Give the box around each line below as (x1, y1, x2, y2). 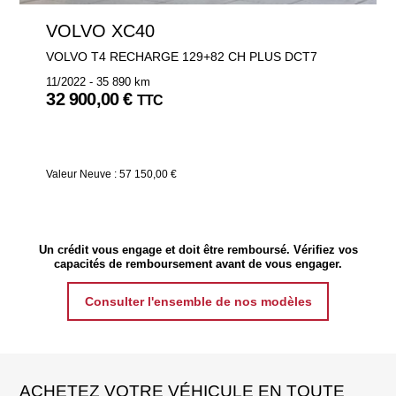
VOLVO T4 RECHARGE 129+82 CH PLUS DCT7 (46, 49, 318, 64)
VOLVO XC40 (111, 20, 156, 41)
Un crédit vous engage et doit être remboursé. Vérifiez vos (38, 243, 358, 256)
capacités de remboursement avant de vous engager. (54, 257, 342, 270)
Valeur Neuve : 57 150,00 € (46, 167, 178, 180)
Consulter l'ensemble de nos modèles (84, 293, 312, 308)
